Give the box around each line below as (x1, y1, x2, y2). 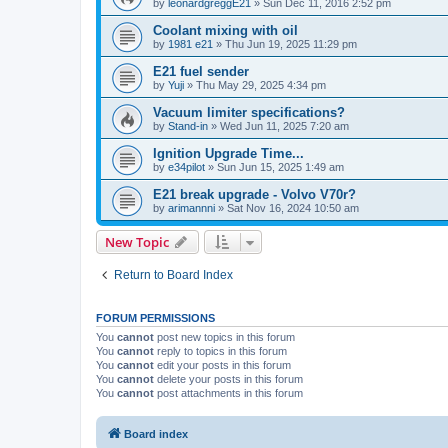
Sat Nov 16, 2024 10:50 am (227, 201, 359, 214)
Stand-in (168, 119, 208, 132)
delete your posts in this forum (154, 372, 303, 385)
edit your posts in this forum (154, 358, 291, 371)
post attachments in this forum (154, 386, 303, 399)
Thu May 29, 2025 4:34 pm (196, 78, 326, 91)
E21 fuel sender (153, 63, 249, 79)
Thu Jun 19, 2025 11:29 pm (225, 37, 357, 50)
